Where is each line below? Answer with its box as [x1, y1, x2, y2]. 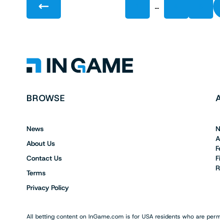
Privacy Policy [26, 183, 69, 192]
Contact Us [26, 153, 62, 163]
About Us [26, 138, 55, 148]
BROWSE [26, 92, 66, 104]
